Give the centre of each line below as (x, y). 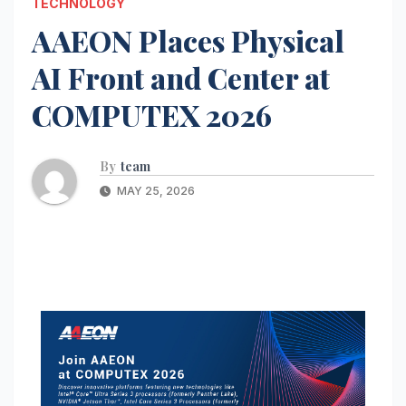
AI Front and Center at (181, 77)
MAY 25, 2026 (155, 190)
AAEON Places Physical (188, 40)
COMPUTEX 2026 (152, 114)
